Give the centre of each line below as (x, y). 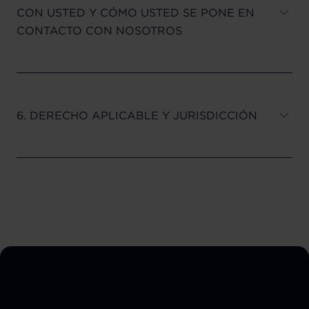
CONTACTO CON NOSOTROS (99, 30)
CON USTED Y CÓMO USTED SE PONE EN (136, 12)
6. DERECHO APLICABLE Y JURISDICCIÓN (137, 115)
